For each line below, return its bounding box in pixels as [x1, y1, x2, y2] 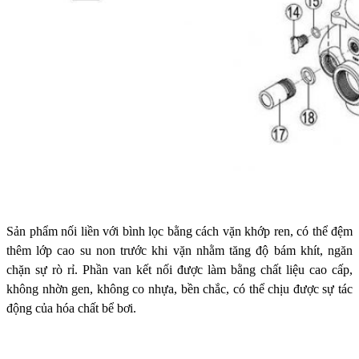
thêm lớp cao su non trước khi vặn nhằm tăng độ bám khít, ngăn [6, 243, 353, 257]
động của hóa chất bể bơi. [6, 301, 136, 315]
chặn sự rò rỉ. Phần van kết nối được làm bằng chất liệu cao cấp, [6, 262, 353, 276]
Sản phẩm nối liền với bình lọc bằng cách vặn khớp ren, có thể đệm [6, 224, 353, 238]
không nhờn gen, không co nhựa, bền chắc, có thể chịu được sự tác [6, 281, 353, 296]
